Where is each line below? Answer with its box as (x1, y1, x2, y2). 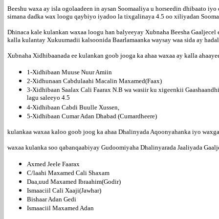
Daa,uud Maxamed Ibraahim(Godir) (27, 178, 121, 185)
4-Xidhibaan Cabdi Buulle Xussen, (27, 104, 119, 111)
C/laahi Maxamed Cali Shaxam (27, 169, 109, 176)
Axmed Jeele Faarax (27, 160, 80, 168)
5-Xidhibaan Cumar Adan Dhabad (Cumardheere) (27, 112, 157, 120)
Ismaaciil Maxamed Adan (27, 204, 94, 212)
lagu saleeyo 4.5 (27, 94, 70, 102)
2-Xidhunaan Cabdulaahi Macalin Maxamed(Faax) (27, 77, 162, 85)
